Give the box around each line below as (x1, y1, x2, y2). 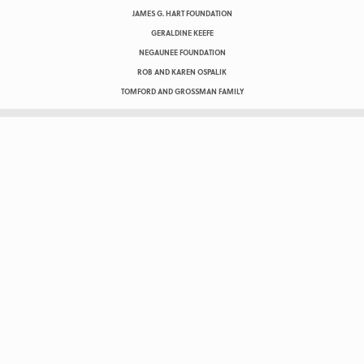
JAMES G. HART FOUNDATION (132, 7, 232, 19)
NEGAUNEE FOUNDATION (138, 46, 226, 58)
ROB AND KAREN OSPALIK (137, 66, 227, 77)
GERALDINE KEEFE (150, 27, 214, 38)
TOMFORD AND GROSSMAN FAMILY (120, 85, 244, 97)
